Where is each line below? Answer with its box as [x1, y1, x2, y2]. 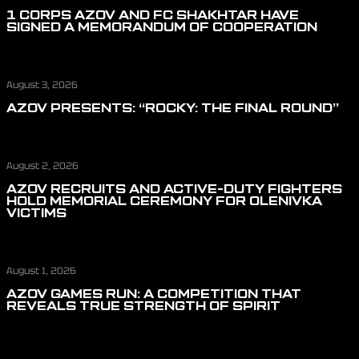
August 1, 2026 [6, 264, 76, 278]
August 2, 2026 [6, 159, 79, 173]
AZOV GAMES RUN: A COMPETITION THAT [6, 289, 301, 301]
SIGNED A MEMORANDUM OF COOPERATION [6, 22, 317, 34]
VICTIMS [6, 208, 67, 220]
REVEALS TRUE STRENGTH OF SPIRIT [6, 301, 280, 313]
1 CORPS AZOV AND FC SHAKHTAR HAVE [6, 10, 299, 22]
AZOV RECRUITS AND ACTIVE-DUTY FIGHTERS [6, 184, 342, 196]
